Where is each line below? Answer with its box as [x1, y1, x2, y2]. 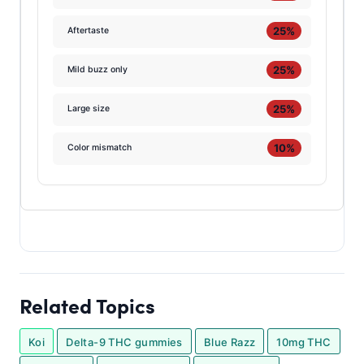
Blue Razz [203, 336, 256, 349]
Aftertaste [67, 24, 110, 36]
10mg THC [276, 336, 331, 349]
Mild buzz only [67, 63, 128, 75]
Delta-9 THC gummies [66, 336, 183, 349]
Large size [67, 102, 110, 114]
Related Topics [19, 291, 155, 321]
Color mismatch [67, 141, 132, 153]
